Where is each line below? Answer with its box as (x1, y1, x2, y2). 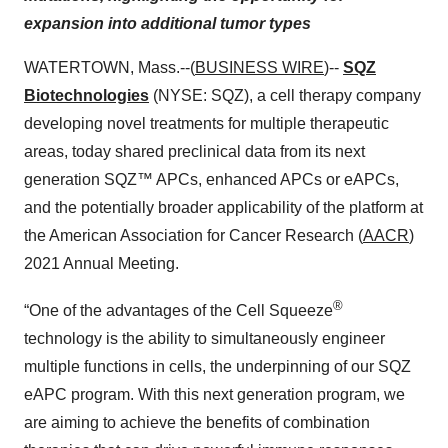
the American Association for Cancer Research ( (24, 227, 363, 244)
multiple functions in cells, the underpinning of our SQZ (24, 358, 411, 376)
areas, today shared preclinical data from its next (24, 143, 365, 160)
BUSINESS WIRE (195, 59, 324, 76)
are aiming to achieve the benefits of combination (24, 414, 370, 432)
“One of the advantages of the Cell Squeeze (24, 302, 333, 320)
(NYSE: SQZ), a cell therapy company (149, 87, 421, 104)
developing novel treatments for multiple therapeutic (24, 115, 389, 132)
